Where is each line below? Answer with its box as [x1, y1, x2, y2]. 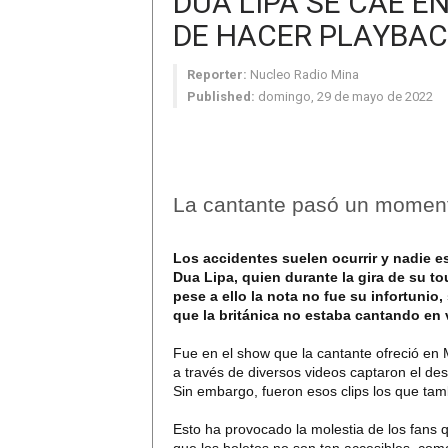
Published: [187, 89, 255, 104]
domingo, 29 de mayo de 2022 [258, 89, 433, 104]
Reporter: [187, 67, 247, 82]
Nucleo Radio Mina [250, 67, 359, 82]
